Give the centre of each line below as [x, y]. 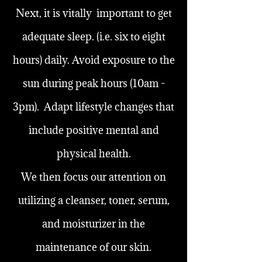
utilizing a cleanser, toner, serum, [94, 200]
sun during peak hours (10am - [94, 83]
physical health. [94, 154]
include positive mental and [94, 130]
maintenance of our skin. [94, 247]
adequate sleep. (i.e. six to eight [94, 37]
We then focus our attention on [94, 177]
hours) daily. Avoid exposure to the [94, 60]
